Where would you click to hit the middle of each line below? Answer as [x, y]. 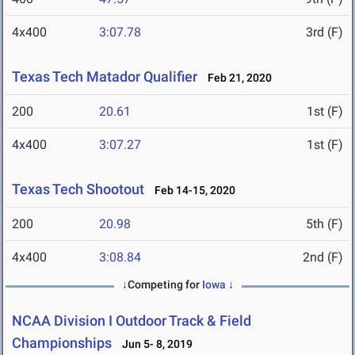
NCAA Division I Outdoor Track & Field [132, 321]
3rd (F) [324, 32]
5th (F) [324, 224]
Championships [62, 343]
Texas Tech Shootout [78, 189]
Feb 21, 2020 [236, 78]
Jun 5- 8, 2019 [154, 344]
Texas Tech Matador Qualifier [105, 77]
